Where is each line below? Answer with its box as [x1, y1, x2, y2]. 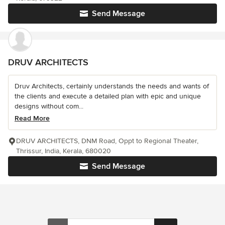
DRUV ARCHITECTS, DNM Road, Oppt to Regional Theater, [16, 137, 198, 146]
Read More [15, 114, 50, 123]
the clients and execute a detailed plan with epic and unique [15, 92, 201, 101]
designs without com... [15, 102, 83, 111]
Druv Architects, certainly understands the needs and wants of [15, 82, 209, 91]
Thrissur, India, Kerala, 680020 [16, 147, 111, 156]
